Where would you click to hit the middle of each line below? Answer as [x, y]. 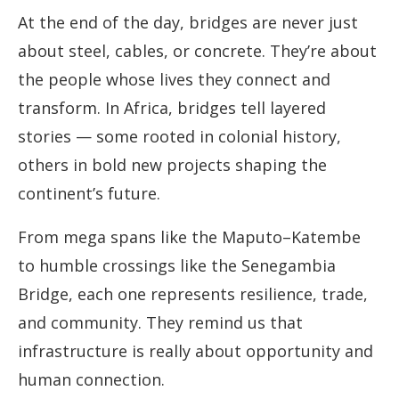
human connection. [91, 380]
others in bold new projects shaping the [172, 165]
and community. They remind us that [160, 323]
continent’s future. [89, 194]
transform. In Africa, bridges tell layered [172, 108]
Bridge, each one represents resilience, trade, [193, 294]
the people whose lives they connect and [174, 80]
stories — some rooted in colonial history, [179, 137]
